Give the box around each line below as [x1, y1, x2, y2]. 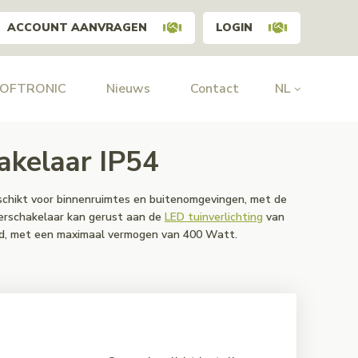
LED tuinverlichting [165, 209, 263, 225]
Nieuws [106, 80, 150, 97]
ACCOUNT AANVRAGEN [7, 20, 147, 35]
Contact [190, 80, 239, 97]
